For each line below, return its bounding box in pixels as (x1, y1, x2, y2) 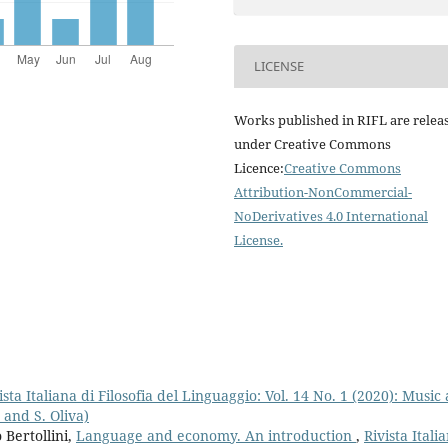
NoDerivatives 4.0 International (234, 206, 428, 225)
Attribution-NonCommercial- (234, 182, 412, 201)
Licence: (234, 158, 284, 177)
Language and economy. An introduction (76, 425, 356, 445)
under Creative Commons (234, 134, 391, 153)
